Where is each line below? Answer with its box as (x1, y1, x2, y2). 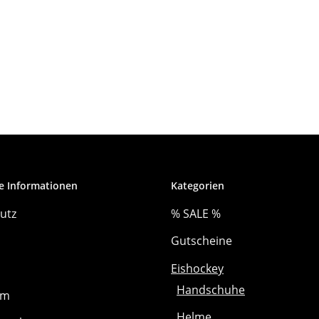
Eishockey (171, 260, 224, 276)
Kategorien (171, 178, 224, 192)
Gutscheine (171, 233, 232, 249)
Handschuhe (177, 282, 245, 298)
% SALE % (171, 205, 221, 221)
